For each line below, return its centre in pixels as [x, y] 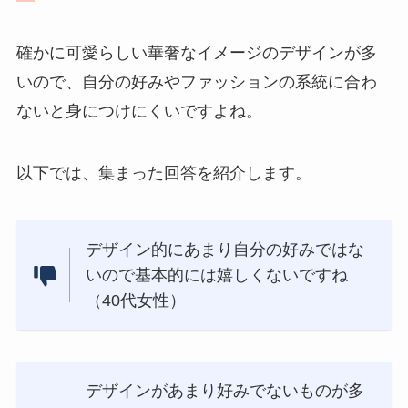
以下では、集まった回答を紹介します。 [163, 173]
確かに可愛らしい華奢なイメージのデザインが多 [196, 53]
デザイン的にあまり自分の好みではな [225, 249]
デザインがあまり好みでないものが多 [225, 391]
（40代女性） [136, 300]
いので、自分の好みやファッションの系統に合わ [196, 82]
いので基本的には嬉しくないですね [217, 275]
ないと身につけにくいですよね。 [139, 112]
